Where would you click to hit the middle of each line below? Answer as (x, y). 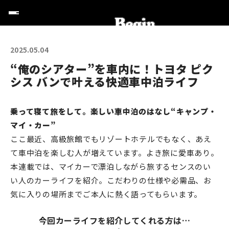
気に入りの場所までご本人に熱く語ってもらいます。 (106, 194)
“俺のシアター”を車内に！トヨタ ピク (112, 68)
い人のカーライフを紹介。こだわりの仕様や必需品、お (111, 180)
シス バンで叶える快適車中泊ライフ (105, 81)
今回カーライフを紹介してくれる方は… (114, 220)
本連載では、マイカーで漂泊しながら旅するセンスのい (111, 166)
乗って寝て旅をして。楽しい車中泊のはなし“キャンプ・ (113, 111)
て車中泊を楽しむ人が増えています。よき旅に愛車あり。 (114, 153)
